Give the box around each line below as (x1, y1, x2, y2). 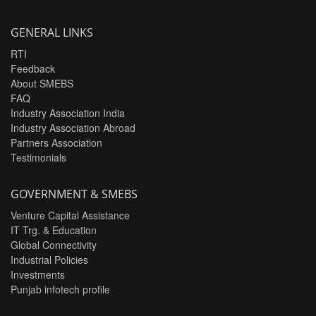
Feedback (11, 61, 55, 75)
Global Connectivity (11, 238, 97, 252)
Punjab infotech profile (11, 282, 110, 296)
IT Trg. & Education (11, 223, 97, 237)
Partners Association (11, 135, 102, 150)
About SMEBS (11, 76, 73, 90)
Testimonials (11, 150, 66, 164)
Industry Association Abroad (11, 121, 135, 135)
